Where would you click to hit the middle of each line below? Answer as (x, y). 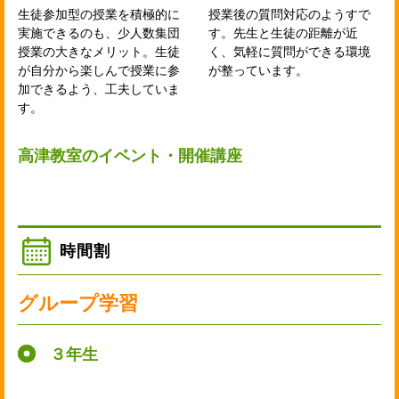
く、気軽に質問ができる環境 (289, 52)
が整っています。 (258, 71)
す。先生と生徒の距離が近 (283, 33)
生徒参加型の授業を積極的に (99, 15)
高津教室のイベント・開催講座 (130, 156)
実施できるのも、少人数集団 (99, 33)
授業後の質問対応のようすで (289, 15)
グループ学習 (78, 304)
